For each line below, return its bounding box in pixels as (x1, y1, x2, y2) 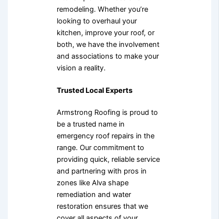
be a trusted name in (56, 120, 125, 129)
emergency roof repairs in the (56, 131, 154, 141)
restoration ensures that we (56, 202, 148, 211)
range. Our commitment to (56, 143, 144, 153)
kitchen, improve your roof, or (56, 28, 154, 37)
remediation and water (56, 190, 131, 199)
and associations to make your (56, 51, 159, 61)
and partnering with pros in (56, 167, 147, 176)
